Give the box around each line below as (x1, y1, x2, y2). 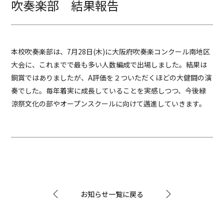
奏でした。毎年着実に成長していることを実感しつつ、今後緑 (11, 85, 206, 95)
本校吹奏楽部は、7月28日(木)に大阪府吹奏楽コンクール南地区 (11, 46, 210, 56)
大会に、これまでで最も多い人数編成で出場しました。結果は (11, 59, 207, 69)
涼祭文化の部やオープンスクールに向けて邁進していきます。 (11, 98, 206, 108)
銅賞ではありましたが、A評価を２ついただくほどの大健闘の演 (11, 72, 212, 82)
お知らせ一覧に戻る (80, 189, 143, 199)
